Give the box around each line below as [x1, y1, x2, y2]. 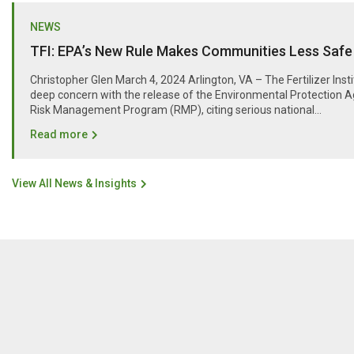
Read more [30, 127, 88, 141]
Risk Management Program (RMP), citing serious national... [30, 103, 322, 116]
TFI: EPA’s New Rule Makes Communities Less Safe [30, 42, 352, 59]
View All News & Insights [12, 176, 137, 190]
